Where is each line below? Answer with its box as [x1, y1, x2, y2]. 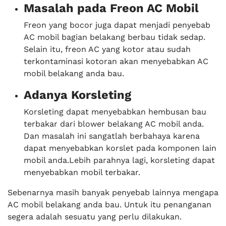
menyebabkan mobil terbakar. [24, 167, 140, 177]
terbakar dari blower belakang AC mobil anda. [24, 119, 204, 129]
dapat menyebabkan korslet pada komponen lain [24, 143, 216, 153]
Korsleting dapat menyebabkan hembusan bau [24, 107, 206, 117]
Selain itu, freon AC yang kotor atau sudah [24, 44, 191, 54]
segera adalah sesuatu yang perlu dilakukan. [8, 212, 182, 221]
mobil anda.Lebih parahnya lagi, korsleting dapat [24, 155, 215, 165]
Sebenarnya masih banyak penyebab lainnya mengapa [8, 188, 218, 197]
